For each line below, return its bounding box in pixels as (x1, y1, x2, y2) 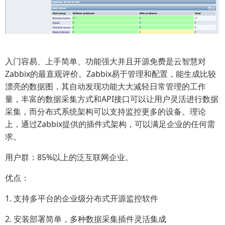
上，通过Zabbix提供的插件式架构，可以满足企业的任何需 (5, 119, 215, 130)
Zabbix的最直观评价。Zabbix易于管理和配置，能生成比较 (5, 68, 216, 80)
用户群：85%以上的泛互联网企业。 (5, 152, 133, 163)
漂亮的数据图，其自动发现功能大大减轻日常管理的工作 (5, 81, 206, 92)
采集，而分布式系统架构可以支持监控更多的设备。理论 (5, 106, 206, 118)
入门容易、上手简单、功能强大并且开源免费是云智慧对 (5, 56, 206, 67)
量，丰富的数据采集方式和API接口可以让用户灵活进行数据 (5, 93, 218, 105)
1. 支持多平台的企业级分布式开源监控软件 (5, 193, 158, 204)
